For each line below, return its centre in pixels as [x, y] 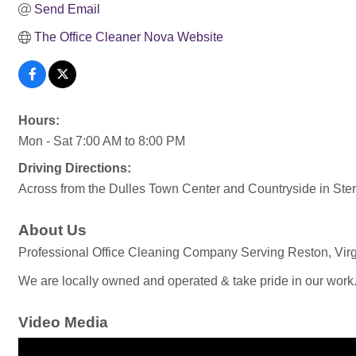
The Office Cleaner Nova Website [129, 37]
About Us [52, 230]
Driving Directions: [75, 168]
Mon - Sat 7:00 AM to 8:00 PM [102, 141]
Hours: [39, 120]
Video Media [63, 322]
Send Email [67, 9]
